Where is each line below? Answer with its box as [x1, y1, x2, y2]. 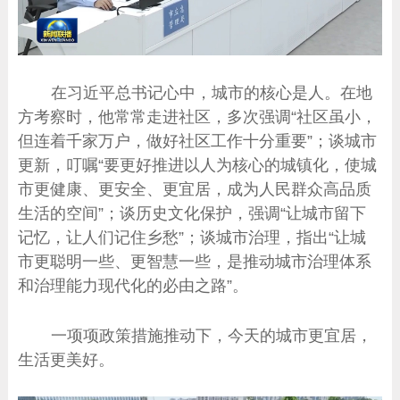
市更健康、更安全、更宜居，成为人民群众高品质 [18, 179, 372, 199]
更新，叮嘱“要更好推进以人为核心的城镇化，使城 [18, 155, 378, 175]
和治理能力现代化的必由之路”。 [18, 276, 249, 296]
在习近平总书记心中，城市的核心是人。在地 [50, 83, 372, 103]
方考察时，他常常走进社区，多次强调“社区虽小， [18, 107, 378, 127]
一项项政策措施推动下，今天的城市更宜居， [50, 325, 372, 345]
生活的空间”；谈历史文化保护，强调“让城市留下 [18, 204, 367, 223]
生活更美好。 [18, 349, 115, 369]
